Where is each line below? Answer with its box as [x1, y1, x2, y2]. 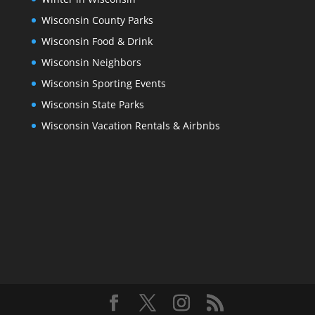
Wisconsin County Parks [41, 13, 153, 27]
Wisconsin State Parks [41, 97, 144, 111]
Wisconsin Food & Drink [41, 34, 153, 48]
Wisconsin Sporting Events [41, 76, 166, 90]
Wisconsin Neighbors [41, 55, 141, 69]
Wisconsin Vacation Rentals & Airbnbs [41, 118, 220, 132]
